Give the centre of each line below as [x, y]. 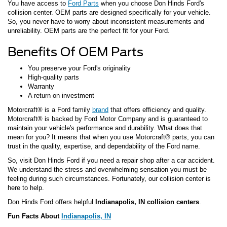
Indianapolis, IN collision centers [147, 202]
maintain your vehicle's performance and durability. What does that [105, 128]
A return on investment [61, 95]
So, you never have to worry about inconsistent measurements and [106, 21]
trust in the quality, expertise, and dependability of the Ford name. [104, 146]
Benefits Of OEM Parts [75, 52]
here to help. [26, 187]
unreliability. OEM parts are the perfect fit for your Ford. [89, 30]
